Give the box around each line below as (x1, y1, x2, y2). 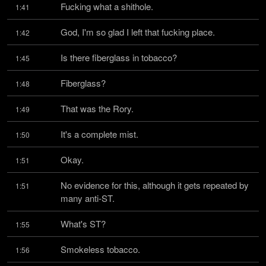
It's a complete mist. (61, 128, 138, 140)
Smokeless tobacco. (61, 243, 140, 255)
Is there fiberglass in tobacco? (61, 51, 177, 64)
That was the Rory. (61, 102, 134, 115)
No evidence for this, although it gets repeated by (61, 179, 249, 191)
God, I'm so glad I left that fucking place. (61, 26, 215, 38)
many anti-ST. (61, 192, 115, 204)
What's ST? (61, 217, 106, 230)
